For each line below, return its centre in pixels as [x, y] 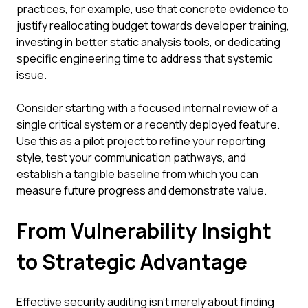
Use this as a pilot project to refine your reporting [141, 141]
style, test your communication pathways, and [131, 157]
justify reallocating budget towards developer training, [153, 25]
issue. [32, 75]
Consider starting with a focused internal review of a [147, 108]
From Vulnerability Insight [144, 231]
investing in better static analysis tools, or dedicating [148, 42]
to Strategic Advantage [132, 262]
